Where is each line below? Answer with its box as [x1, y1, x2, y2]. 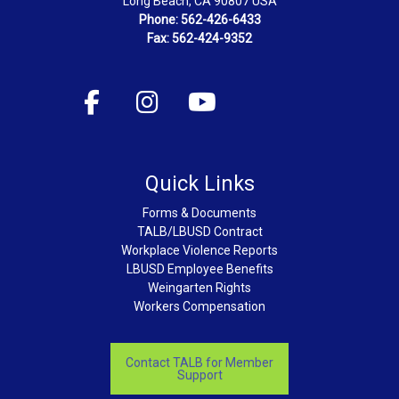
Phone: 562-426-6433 [138, 12, 261, 28]
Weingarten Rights [148, 280, 251, 295]
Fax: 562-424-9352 [147, 31, 252, 46]
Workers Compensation [134, 298, 265, 313]
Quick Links [144, 170, 255, 196]
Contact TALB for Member [126, 354, 273, 370]
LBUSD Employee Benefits [126, 261, 273, 276]
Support [176, 367, 223, 382]
